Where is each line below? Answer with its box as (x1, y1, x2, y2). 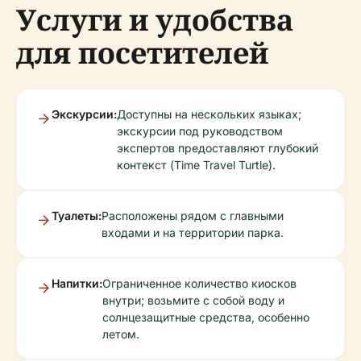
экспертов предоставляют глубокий (117, 141, 318, 155)
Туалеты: (52, 209, 102, 222)
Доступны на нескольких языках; (117, 107, 301, 121)
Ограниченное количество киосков (102, 276, 297, 290)
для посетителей (16, 33, 268, 73)
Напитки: (52, 276, 102, 290)
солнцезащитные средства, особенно (102, 310, 309, 324)
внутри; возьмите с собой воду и (102, 293, 284, 307)
